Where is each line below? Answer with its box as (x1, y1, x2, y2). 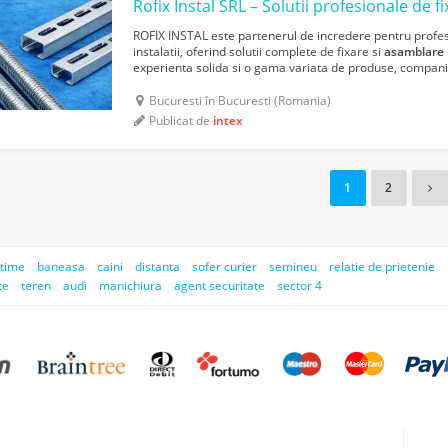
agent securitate (174, 277, 265, 295)
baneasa (37, 258, 85, 276)
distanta (135, 258, 180, 276)
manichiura (99, 277, 162, 295)
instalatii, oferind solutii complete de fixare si (133, 43, 385, 61)
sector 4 (277, 277, 322, 295)
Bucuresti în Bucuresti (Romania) (149, 92, 332, 110)
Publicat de (149, 112, 214, 130)
